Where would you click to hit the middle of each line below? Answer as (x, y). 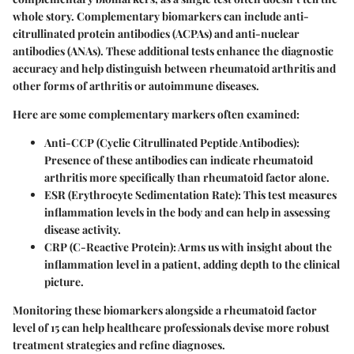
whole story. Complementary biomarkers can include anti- (161, 17)
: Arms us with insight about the (252, 247)
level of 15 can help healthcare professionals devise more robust (171, 328)
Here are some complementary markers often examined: (156, 115)
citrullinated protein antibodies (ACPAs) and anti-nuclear (156, 34)
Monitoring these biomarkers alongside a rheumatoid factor (165, 311)
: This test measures (287, 195)
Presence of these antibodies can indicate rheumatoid (179, 160)
